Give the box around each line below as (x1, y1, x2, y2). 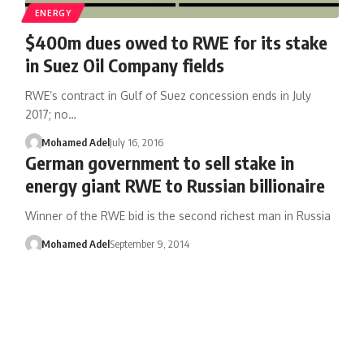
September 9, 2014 (110, 236, 190, 250)
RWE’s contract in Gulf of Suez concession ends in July (24, 88, 311, 102)
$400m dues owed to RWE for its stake (24, 30, 327, 54)
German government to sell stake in (24, 150, 294, 174)
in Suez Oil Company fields (24, 53, 224, 76)
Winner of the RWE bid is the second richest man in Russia (24, 208, 331, 223)
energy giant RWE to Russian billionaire (24, 173, 325, 197)
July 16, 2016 (110, 135, 164, 149)
